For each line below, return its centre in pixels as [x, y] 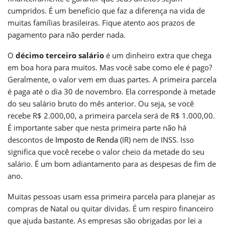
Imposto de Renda [87, 139]
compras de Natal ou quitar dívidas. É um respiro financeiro [110, 208]
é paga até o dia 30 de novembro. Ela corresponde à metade [111, 91]
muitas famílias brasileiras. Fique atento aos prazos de [101, 22]
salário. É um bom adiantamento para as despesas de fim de [112, 163]
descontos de [31, 139]
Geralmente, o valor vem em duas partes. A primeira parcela [112, 79]
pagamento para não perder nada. [67, 34]
